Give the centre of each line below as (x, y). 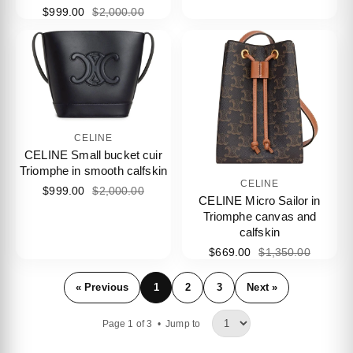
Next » (262, 288)
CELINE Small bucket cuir (93, 155)
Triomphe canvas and (260, 216)
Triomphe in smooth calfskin (93, 171)
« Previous (102, 288)
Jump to (183, 323)
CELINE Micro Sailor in (260, 200)
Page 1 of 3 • (134, 323)
